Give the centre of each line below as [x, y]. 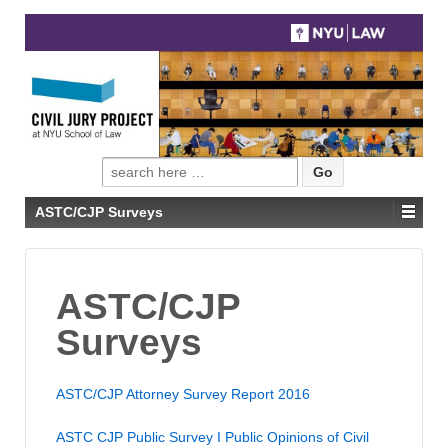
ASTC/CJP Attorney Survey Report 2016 [183, 393]
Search [124, 166]
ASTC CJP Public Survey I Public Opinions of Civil [212, 437]
